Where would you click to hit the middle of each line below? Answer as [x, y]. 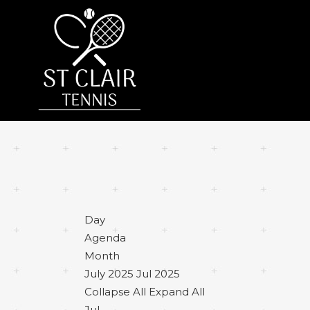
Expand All [177, 292]
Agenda [105, 238]
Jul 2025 [158, 274]
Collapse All [117, 292]
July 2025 [109, 274]
